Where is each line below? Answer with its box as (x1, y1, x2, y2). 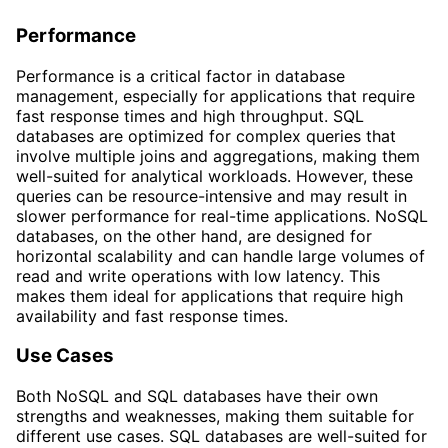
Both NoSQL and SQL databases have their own (16, 385, 378, 406)
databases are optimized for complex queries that (16, 125, 396, 146)
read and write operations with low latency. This (16, 265, 380, 286)
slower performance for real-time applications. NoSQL (16, 205, 428, 226)
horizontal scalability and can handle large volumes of (16, 245, 425, 266)
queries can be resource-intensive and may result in (16, 185, 407, 206)
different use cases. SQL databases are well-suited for (16, 425, 427, 446)
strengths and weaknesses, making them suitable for (16, 405, 414, 426)
